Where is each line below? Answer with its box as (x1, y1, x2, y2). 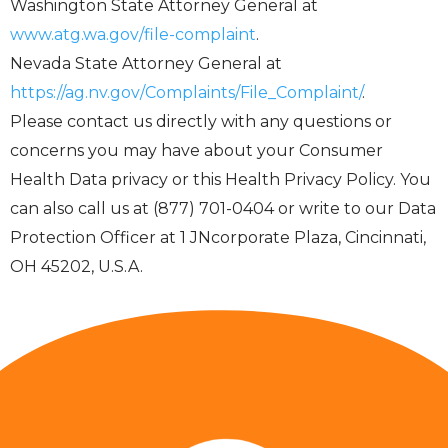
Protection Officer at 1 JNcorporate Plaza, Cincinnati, (10, 228, 426, 248)
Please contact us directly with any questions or (10, 112, 392, 132)
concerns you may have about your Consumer (10, 141, 383, 161)
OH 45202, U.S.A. (10, 257, 143, 277)
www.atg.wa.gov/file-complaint (10, 25, 256, 45)
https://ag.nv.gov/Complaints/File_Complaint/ (10, 83, 362, 103)
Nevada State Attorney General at (10, 54, 282, 74)
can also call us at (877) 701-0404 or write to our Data (10, 199, 436, 219)
